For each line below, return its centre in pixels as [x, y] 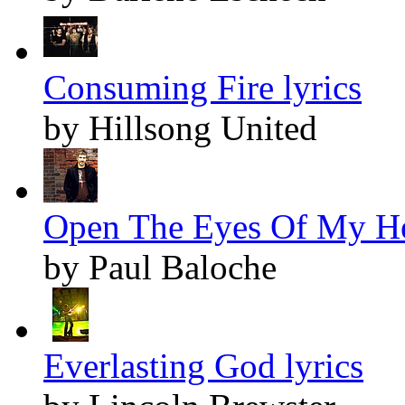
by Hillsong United [180, 127]
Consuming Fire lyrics [202, 87]
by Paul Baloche [160, 267]
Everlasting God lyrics [203, 365]
